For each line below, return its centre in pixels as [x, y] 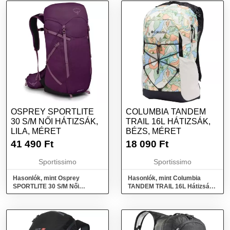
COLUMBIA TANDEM [166, 112]
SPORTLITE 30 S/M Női [46, 186]
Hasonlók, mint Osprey [46, 178]
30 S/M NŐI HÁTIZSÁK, [54, 121]
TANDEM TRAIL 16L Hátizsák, [171, 186]
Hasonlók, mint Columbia [164, 178]
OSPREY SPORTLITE [52, 112]
